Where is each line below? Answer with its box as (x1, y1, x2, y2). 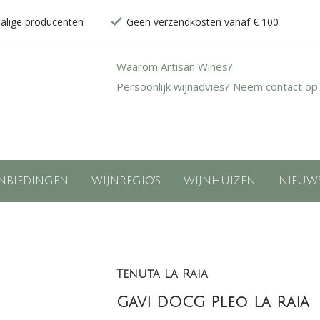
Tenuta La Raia (116, 268, 208, 281)
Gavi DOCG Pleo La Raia (116, 294, 309, 311)
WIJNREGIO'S (91, 175, 161, 186)
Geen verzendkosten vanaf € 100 (126, 15, 279, 29)
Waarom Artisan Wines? (116, 59, 233, 74)
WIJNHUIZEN (183, 175, 256, 186)
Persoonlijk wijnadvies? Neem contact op (116, 79, 318, 94)
